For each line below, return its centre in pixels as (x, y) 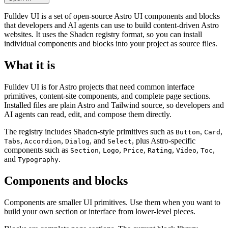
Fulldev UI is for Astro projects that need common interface (99, 87)
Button (188, 132)
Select (120, 141)
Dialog (77, 141)
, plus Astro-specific (164, 140)
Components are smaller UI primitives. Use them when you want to (112, 202)
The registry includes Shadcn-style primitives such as (90, 131)
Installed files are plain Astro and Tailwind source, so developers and (114, 105)
